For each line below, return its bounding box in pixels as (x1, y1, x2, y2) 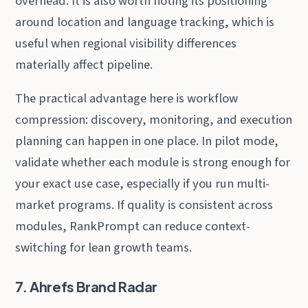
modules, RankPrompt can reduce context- (15, 217, 251, 235)
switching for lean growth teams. (15, 238, 192, 256)
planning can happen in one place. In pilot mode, (15, 131, 279, 150)
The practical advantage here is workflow (15, 89, 239, 107)
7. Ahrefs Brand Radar (15, 277, 157, 295)
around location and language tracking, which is (15, 12, 275, 31)
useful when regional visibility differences (15, 34, 237, 52)
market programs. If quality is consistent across (15, 195, 274, 214)
